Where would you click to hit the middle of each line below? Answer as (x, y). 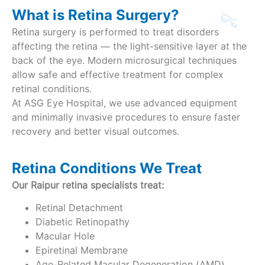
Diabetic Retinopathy (83, 222)
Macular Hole (65, 236)
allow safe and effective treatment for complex (118, 75)
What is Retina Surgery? (96, 15)
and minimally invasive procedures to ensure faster (126, 117)
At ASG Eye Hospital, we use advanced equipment (125, 103)
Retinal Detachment (79, 207)
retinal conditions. (52, 89)
